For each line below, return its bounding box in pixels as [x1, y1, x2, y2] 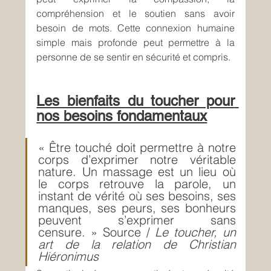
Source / [102, 224, 155, 240]
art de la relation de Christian [38, 237, 236, 252]
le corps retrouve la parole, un [38, 176, 236, 192]
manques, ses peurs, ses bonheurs [38, 200, 236, 216]
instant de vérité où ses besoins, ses [38, 188, 236, 204]
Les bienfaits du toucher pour [36, 93, 235, 109]
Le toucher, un [155, 224, 236, 240]
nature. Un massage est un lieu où [38, 164, 236, 180]
